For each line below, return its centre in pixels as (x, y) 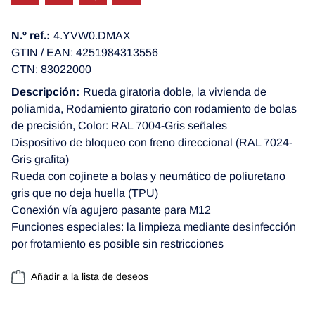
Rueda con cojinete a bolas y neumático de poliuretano (148, 176)
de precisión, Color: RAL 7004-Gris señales (119, 126)
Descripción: (45, 92)
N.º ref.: (31, 36)
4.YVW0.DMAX (92, 36)
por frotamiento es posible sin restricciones (117, 244)
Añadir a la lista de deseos (90, 276)
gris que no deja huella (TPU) (85, 193)
